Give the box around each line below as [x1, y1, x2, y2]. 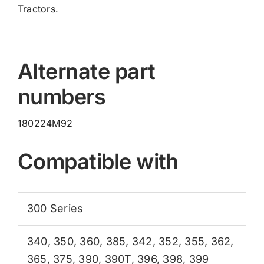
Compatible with [17, 148, 179, 175]
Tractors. [17, 3, 59, 15]
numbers [17, 84, 106, 110]
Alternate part [17, 58, 156, 85]
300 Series [27, 202, 84, 215]
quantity [49, 9, 86, 21]
